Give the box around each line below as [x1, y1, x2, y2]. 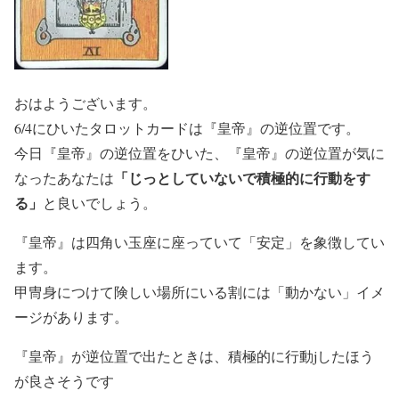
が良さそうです [14, 371, 114, 390]
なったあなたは [14, 168, 114, 187]
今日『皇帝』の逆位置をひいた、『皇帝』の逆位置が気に [14, 143, 385, 162]
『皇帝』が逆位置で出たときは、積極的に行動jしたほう [14, 346, 374, 365]
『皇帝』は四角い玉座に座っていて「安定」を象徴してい [14, 232, 385, 251]
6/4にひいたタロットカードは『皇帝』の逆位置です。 [14, 118, 360, 137]
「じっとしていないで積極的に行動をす [114, 167, 370, 188]
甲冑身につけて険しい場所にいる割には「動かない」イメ [14, 282, 385, 301]
